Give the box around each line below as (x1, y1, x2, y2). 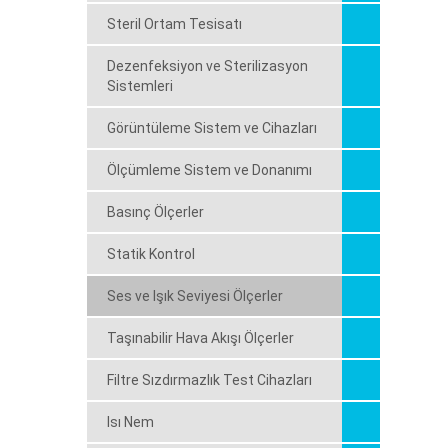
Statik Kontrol (107, 246, 195, 262)
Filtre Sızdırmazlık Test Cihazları (107, 372, 312, 388)
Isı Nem (107, 414, 154, 430)
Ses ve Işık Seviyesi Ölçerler (107, 288, 283, 304)
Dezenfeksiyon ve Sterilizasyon (107, 58, 308, 74)
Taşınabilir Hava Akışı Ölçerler (107, 330, 294, 346)
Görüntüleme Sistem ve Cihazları (107, 120, 317, 136)
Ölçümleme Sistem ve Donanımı (107, 162, 312, 178)
